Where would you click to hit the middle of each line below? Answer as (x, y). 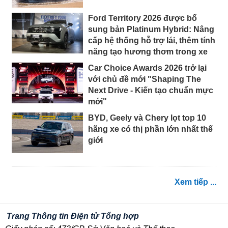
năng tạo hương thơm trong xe (148, 51)
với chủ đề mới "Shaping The (145, 79)
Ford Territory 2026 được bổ (142, 18)
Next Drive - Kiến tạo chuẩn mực (151, 90)
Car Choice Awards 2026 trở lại (147, 68)
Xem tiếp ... (195, 182)
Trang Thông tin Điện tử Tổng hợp (73, 216)
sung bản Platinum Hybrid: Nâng (151, 29)
